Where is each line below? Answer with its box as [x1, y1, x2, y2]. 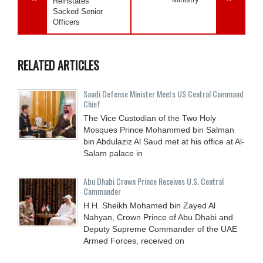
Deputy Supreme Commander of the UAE [83, 224, 237, 234]
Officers [53, 17, 80, 26]
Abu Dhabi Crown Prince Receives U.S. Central [83, 174, 224, 187]
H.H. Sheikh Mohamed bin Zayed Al [83, 200, 215, 210]
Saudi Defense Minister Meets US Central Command [83, 87, 244, 100]
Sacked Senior [53, 6, 103, 16]
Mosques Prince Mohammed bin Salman [83, 124, 234, 134]
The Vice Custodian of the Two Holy [83, 113, 216, 123]
